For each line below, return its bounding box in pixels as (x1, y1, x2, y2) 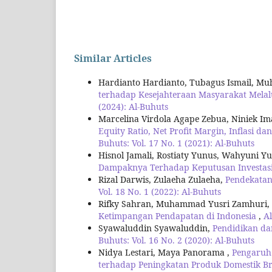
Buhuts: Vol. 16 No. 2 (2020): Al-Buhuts (98, 234, 254, 246)
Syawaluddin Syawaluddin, (98, 222, 212, 234)
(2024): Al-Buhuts (98, 100, 168, 112)
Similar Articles (74, 51, 152, 65)
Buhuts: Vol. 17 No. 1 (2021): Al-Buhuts (98, 137, 254, 149)
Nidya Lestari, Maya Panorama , (98, 246, 232, 258)
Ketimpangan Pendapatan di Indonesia (98, 209, 259, 222)
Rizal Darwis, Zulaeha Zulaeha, (98, 173, 225, 185)
